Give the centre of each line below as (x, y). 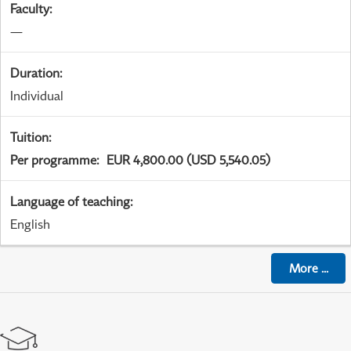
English (30, 224)
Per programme (53, 160)
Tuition (29, 138)
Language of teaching (70, 202)
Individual (37, 96)
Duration (35, 73)
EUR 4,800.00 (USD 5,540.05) (188, 160)
